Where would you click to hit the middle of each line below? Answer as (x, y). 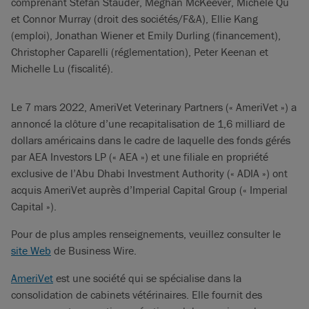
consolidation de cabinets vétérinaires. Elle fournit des (137, 295)
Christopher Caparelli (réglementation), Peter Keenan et (140, 52)
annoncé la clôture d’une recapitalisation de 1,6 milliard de (148, 123)
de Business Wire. (94, 250)
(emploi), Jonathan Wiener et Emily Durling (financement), (146, 35)
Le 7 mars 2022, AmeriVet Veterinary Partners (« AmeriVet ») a (154, 107)
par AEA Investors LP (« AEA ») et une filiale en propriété (140, 157)
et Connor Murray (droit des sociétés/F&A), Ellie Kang (134, 19)
